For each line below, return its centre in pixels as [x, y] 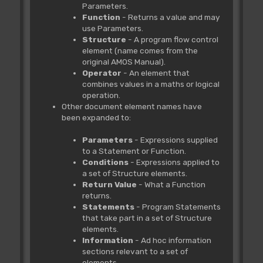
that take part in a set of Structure [147, 218]
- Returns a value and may [171, 17]
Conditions [106, 162]
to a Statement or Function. [134, 151]
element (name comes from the [140, 50]
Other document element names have [131, 106]
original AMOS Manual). [124, 61]
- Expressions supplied [176, 139]
